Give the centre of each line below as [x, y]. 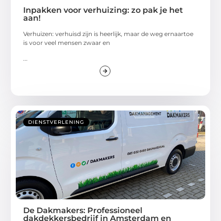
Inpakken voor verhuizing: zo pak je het [103, 10]
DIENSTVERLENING [56, 122]
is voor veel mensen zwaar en [67, 43]
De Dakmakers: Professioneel [83, 211]
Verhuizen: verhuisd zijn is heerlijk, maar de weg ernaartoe [109, 34]
